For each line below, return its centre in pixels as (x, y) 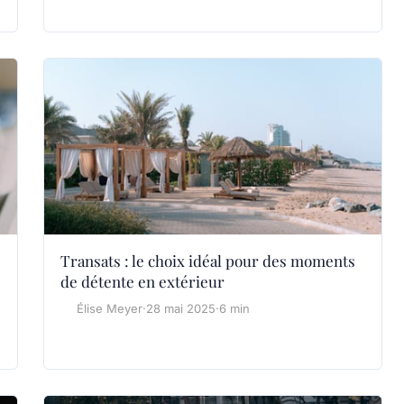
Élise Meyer (110, 309)
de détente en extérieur (142, 282)
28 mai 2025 (181, 309)
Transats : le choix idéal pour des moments (208, 261)
